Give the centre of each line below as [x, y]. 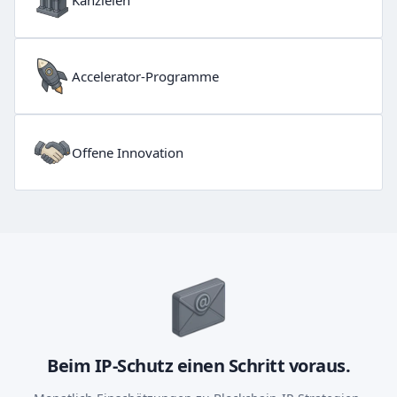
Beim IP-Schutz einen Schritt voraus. [198, 366]
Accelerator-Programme [145, 77]
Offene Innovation [128, 153]
